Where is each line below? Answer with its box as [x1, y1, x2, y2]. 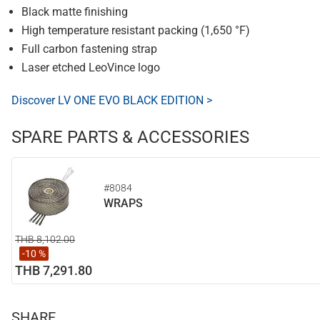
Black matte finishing [21, 5, 128, 19]
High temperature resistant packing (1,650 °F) [21, 24, 250, 37]
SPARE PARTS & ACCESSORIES [11, 127, 249, 147]
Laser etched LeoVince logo [21, 61, 160, 74]
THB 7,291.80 [15, 263, 92, 278]
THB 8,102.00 [15, 234, 75, 245]
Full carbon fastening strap [21, 42, 157, 56]
